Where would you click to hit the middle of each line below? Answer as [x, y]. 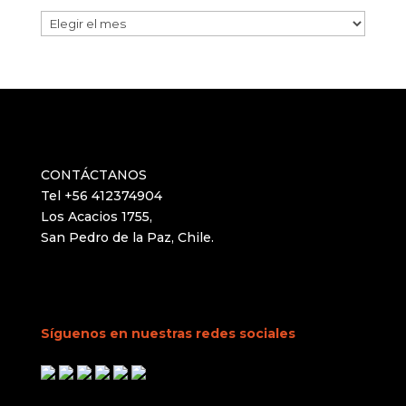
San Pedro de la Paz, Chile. [127, 238]
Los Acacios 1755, [96, 217]
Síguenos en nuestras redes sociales [168, 333]
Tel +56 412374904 [101, 196]
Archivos [68, 20]
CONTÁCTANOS [93, 175]
